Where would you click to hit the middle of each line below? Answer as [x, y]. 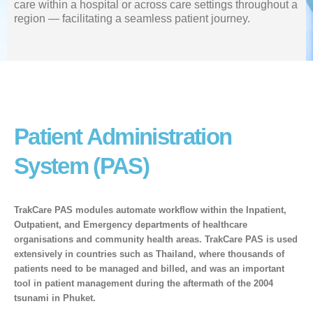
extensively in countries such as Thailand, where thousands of [149, 254]
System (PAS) [81, 166]
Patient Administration [123, 136]
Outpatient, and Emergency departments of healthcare [131, 224]
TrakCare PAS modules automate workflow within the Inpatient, [150, 210]
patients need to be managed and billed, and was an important [149, 268]
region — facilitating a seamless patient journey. [132, 18]
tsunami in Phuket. [55, 298]
